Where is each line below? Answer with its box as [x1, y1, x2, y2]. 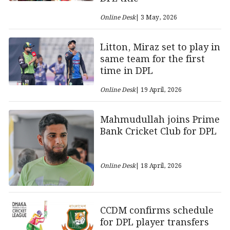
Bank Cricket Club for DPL [100, 124, 217, 140]
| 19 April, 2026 [135, 85, 182, 95]
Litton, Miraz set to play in [100, 40, 220, 55]
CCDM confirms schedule [100, 203, 214, 218]
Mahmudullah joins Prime [100, 112, 220, 128]
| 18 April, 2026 [135, 161, 182, 171]
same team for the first [100, 52, 205, 67]
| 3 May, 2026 [135, 13, 177, 23]
